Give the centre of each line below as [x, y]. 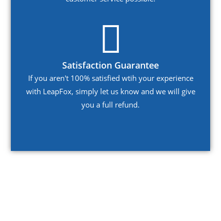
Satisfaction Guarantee [110, 65]
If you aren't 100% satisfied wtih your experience [110, 78]
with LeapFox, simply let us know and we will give [110, 92]
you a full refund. [110, 105]
